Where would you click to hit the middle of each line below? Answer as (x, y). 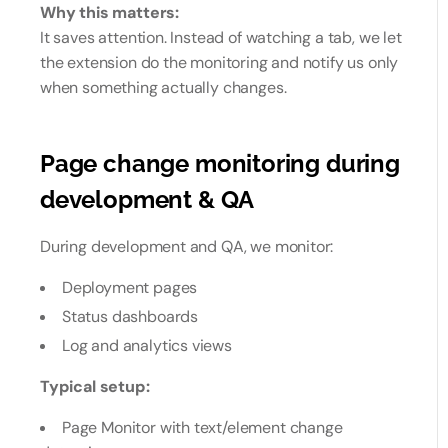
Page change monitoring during (220, 163)
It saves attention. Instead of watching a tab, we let (221, 37)
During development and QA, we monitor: (187, 246)
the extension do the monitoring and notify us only (219, 62)
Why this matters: (110, 12)
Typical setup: (95, 386)
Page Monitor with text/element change (202, 427)
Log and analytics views (147, 345)
